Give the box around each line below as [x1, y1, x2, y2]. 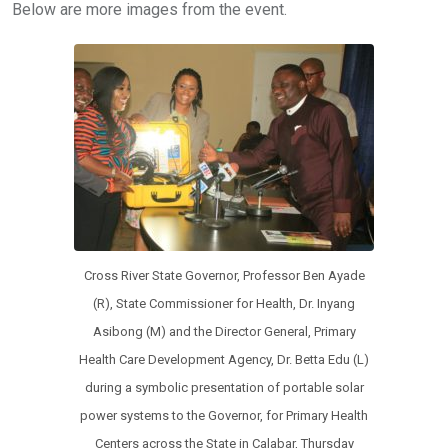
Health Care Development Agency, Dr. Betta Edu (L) [79, 351, 369, 367]
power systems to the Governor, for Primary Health [80, 407, 368, 423]
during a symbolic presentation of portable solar [84, 379, 364, 395]
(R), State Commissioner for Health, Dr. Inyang [93, 295, 355, 311]
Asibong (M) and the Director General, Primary [92, 323, 356, 339]
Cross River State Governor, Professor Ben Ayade [83, 267, 365, 283]
